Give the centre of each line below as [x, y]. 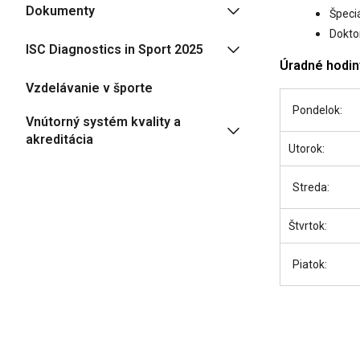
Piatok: [310, 264]
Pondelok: [317, 110]
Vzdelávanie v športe [89, 88]
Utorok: [307, 149]
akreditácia [59, 139]
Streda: [311, 187]
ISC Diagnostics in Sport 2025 [115, 49]
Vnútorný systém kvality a [103, 122]
